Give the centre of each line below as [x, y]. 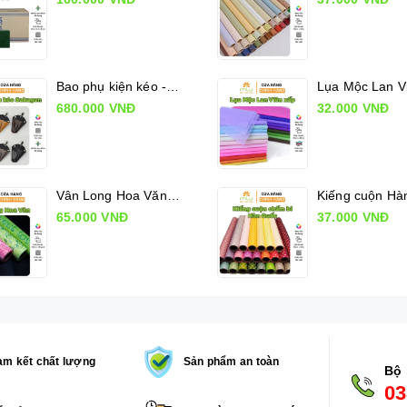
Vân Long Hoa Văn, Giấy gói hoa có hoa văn [173, 195]
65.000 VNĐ [92, 217]
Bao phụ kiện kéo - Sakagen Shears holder [173, 86]
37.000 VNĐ [353, 217]
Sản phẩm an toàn [231, 361]
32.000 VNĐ [353, 108]
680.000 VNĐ [96, 108]
